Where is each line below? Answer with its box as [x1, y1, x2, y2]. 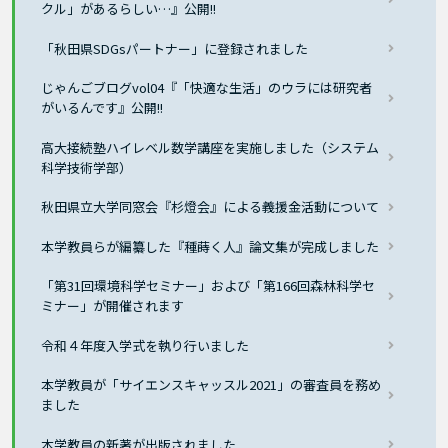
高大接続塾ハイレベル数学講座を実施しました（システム [41, 137, 380, 157]
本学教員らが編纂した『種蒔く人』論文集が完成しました [41, 236, 380, 256]
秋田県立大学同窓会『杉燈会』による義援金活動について [41, 197, 380, 217]
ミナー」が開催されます [41, 296, 185, 316]
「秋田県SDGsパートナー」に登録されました [41, 38, 309, 58]
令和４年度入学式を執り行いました [41, 335, 250, 355]
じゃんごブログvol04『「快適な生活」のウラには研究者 [41, 78, 373, 98]
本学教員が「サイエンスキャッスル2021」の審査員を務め [41, 375, 382, 395]
